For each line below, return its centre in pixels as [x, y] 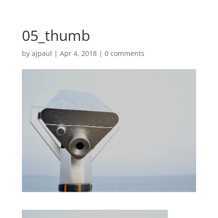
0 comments [124, 53]
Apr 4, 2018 [78, 53]
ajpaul [42, 53]
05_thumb [56, 35]
